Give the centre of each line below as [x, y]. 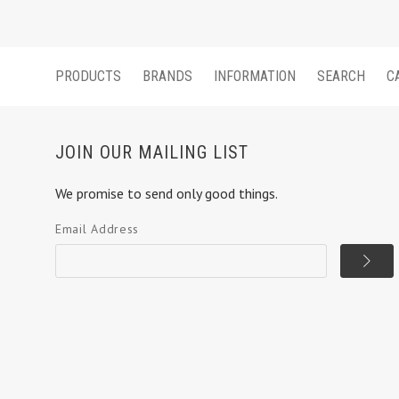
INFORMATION [255, 76]
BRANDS [167, 76]
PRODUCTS [88, 76]
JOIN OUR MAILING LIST [152, 152]
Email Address [98, 228]
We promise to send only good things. [167, 193]
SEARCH [341, 76]
